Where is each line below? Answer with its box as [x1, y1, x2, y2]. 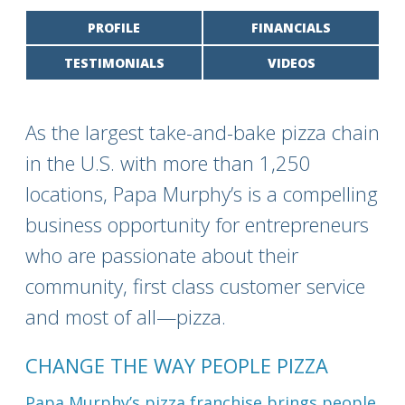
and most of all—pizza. [25, 303, 226, 330]
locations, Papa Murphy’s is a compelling [25, 180, 378, 207]
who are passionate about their [25, 241, 298, 268]
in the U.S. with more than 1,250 [25, 149, 311, 176]
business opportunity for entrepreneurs [25, 211, 369, 238]
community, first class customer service [25, 272, 365, 299]
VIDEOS [267, 54, 316, 71]
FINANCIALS [251, 19, 331, 36]
